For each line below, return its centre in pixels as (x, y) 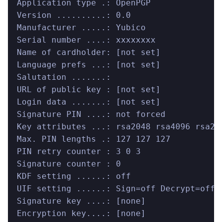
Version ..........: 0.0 (74, 15)
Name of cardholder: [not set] (89, 52)
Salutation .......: (64, 77)
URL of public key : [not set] (89, 89)
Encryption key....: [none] (81, 213)
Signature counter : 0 (69, 164)
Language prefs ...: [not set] (89, 64)
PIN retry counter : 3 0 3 (79, 151)
